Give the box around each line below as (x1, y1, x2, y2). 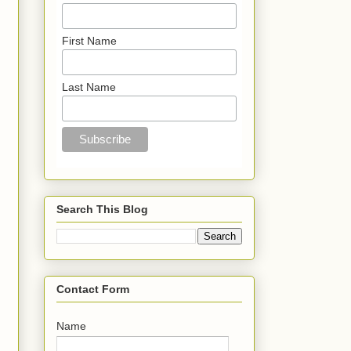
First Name (62, 34, 118, 47)
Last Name (62, 80, 117, 93)
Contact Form (56, 283, 129, 296)
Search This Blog (56, 203, 148, 216)
